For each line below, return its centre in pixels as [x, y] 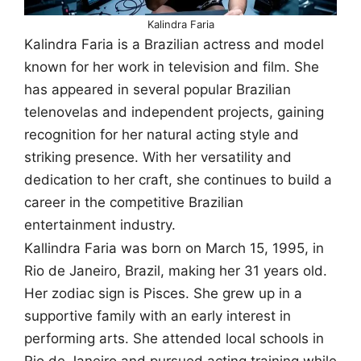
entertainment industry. [100, 224]
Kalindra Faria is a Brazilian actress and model [174, 44]
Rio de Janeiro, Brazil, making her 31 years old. [176, 271]
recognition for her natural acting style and [162, 134]
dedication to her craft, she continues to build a [178, 179]
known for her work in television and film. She [172, 66]
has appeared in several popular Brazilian [158, 89]
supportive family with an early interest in [158, 316]
